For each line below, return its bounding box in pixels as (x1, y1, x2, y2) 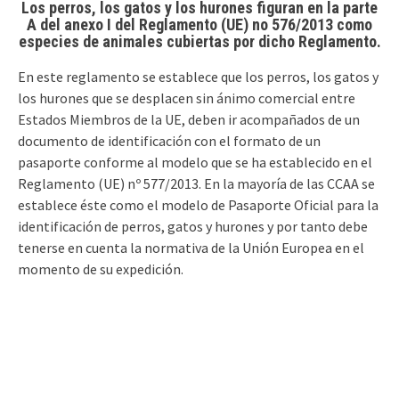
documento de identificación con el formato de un (18, 132, 321, 151)
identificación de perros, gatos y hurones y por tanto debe (18, 217, 368, 236)
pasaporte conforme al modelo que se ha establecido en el (18, 153, 372, 172)
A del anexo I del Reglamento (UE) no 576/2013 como (27, 15, 372, 35)
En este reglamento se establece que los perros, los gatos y (18, 68, 379, 86)
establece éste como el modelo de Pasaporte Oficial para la (18, 196, 379, 215)
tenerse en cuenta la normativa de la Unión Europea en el (18, 239, 364, 257)
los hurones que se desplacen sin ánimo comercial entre (18, 89, 355, 108)
